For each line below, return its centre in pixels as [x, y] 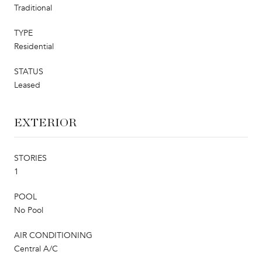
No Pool [29, 210]
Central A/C [36, 249]
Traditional [33, 8]
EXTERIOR [45, 123]
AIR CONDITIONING [53, 235]
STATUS [29, 71]
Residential [34, 46]
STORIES [30, 158]
